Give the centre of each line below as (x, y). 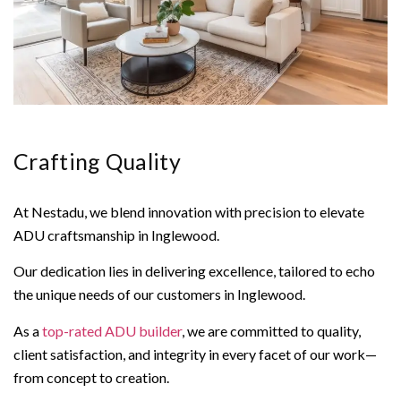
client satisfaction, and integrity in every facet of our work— (195, 354)
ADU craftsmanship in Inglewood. (118, 235)
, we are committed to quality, (271, 330)
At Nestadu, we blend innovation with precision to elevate (189, 211)
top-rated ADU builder (111, 330)
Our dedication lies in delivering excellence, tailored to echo (194, 271)
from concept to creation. (91, 377)
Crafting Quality (97, 161)
